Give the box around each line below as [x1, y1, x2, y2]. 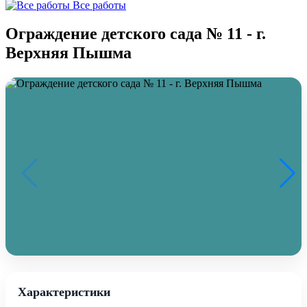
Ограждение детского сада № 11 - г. [5, 24, 266, 42]
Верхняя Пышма [5, 43, 132, 62]
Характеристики [18, 284, 110, 299]
